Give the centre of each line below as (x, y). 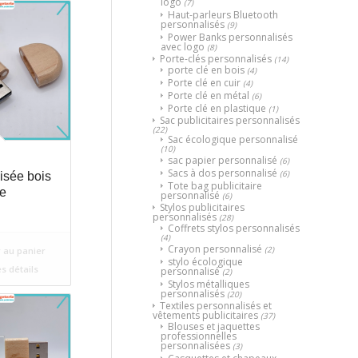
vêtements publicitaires (205, 315)
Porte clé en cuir (204, 82)
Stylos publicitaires (202, 207)
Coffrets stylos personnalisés (234, 228)
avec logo (183, 46)
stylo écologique (205, 261)
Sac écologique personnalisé (233, 139)
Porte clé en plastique (217, 108)
